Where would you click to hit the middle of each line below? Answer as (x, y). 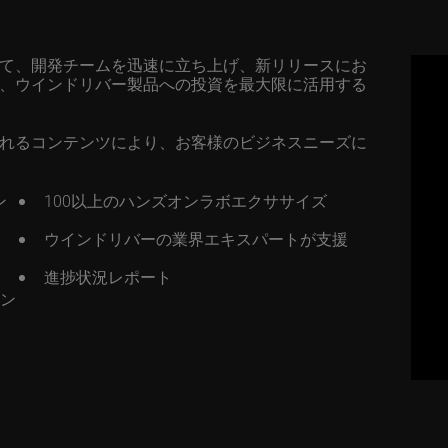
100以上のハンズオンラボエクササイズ (185, 200)
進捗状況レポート (107, 276)
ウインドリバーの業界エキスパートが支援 (195, 238)
